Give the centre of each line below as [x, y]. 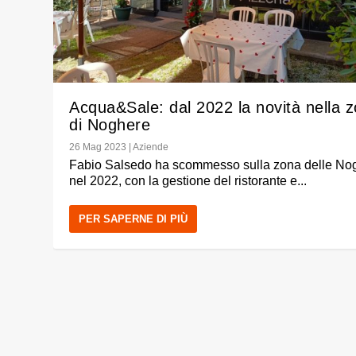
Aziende [151, 147]
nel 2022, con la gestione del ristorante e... [188, 181]
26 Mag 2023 [98, 147]
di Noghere [110, 125]
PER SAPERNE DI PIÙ [133, 219]
